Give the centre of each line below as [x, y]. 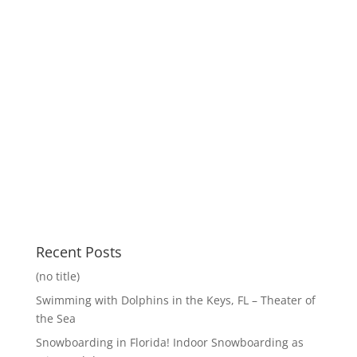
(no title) [57, 276]
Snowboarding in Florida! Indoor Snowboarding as [169, 342]
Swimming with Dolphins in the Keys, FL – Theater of [175, 300]
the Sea [55, 318]
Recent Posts [78, 252]
